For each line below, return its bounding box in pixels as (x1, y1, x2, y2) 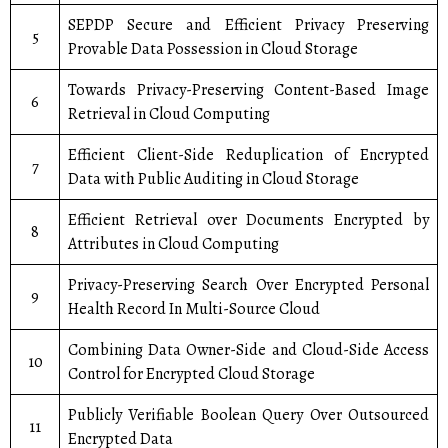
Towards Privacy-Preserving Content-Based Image (68, 79, 429, 101)
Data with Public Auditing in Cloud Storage (68, 168, 359, 190)
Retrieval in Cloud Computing (68, 103, 270, 125)
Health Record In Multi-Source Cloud (68, 298, 320, 320)
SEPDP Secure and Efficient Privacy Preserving (68, 14, 429, 36)
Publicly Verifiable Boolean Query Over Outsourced (68, 404, 429, 426)
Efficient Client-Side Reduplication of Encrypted (68, 144, 429, 166)
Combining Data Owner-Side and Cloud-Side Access (68, 339, 429, 361)
